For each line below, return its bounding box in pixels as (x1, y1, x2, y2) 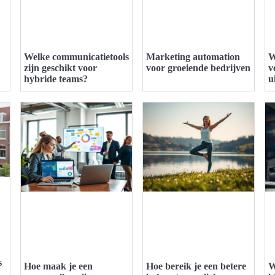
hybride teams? (24, 74, 88, 85)
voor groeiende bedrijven (146, 63, 250, 74)
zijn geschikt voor (24, 63, 97, 74)
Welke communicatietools (24, 52, 129, 63)
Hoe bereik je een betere (146, 261, 246, 272)
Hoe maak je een (24, 261, 93, 272)
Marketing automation (146, 52, 240, 63)
